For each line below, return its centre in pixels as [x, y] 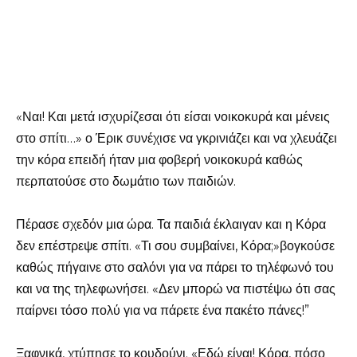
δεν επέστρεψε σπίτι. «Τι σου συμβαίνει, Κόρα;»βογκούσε [175, 245]
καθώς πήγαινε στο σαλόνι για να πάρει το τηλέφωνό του [175, 267]
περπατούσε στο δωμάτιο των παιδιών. [126, 181]
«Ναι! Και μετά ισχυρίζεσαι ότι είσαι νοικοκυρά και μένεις [173, 116]
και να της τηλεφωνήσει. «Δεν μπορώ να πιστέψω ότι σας [176, 288]
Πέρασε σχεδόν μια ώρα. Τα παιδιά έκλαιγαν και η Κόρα [171, 224]
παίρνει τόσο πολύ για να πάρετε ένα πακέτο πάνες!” [163, 310]
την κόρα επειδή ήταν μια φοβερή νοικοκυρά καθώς [159, 159]
